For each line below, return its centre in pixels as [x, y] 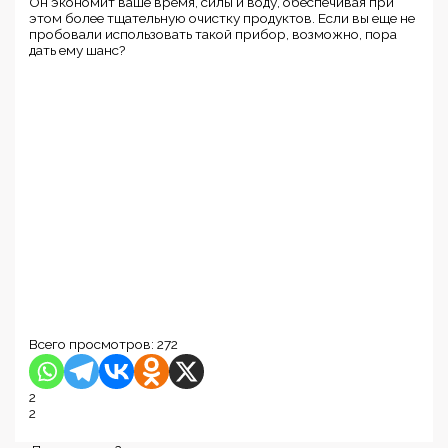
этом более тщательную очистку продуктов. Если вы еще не [222, 17]
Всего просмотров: [92, 344]
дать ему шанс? [78, 49]
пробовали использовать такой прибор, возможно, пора [213, 33]
